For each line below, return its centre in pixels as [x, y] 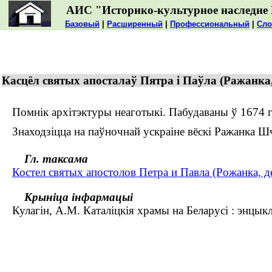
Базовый [82, 24]
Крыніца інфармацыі [79, 197]
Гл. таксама [56, 159]
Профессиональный [210, 24]
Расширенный [135, 24]
